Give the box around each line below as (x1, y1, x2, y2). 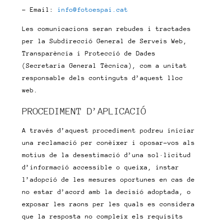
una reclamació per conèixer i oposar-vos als (22, 139, 195, 146)
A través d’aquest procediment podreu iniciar (22, 127, 195, 134)
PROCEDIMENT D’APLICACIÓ (22, 106, 146, 116)
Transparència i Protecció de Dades (22, 50, 156, 57)
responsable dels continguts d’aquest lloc (22, 74, 183, 82)
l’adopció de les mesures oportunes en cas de (22, 176, 195, 183)
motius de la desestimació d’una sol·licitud (22, 151, 191, 159)
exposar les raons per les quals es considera (22, 200, 195, 208)
